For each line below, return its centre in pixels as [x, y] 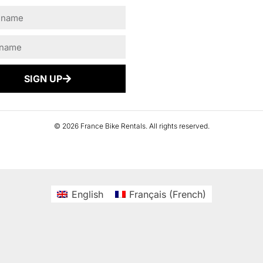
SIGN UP [43, 79]
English [87, 194]
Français [147, 194]
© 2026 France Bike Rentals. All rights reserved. [131, 126]
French [187, 194]
